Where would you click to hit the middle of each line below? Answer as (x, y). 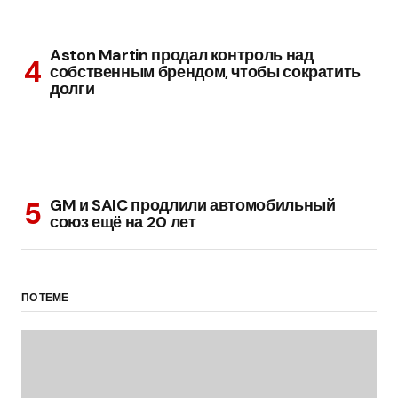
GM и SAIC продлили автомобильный (193, 206)
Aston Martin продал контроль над (182, 56)
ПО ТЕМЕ (45, 298)
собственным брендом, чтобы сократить (206, 72)
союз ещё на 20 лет (123, 223)
